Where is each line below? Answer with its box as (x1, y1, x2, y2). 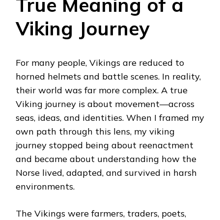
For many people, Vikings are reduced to (16, 57, 184, 69)
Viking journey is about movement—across (16, 98, 194, 110)
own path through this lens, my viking (16, 126, 175, 137)
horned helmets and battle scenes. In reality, (16, 71, 201, 82)
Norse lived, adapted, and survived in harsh (16, 167, 197, 179)
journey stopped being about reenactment (16, 139, 193, 151)
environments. (16, 181, 75, 192)
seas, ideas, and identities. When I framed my (16, 112, 204, 124)
